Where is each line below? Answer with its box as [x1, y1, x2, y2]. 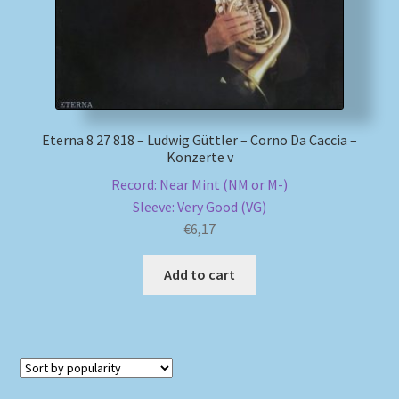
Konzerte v [166, 148, 233, 167]
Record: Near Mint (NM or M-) [111, 175, 288, 194]
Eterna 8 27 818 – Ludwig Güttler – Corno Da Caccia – [42, 131, 357, 150]
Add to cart [164, 265, 235, 283]
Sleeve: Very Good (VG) [133, 198, 266, 216]
